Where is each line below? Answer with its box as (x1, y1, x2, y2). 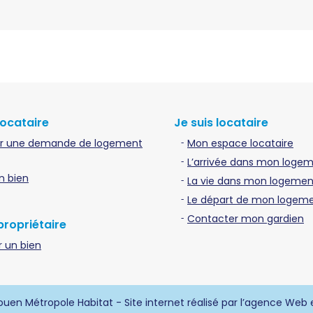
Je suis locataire (174, 115, 268, 131)
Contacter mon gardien (187, 212, 304, 226)
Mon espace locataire (187, 136, 293, 151)
